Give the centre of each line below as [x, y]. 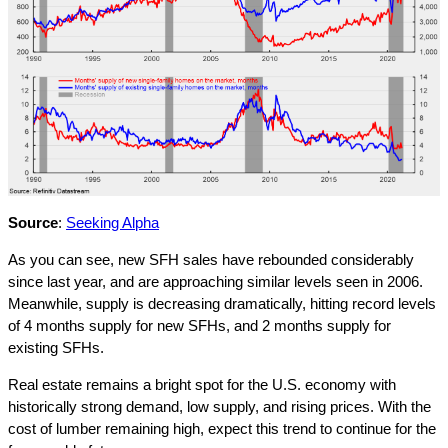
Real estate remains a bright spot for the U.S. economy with [202, 384]
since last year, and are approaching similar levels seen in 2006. [215, 281]
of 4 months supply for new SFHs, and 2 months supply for [199, 325]
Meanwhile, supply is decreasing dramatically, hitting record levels [222, 303]
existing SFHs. [56, 347]
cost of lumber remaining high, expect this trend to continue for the [222, 428]
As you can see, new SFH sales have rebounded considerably [211, 259]
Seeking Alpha [112, 222]
